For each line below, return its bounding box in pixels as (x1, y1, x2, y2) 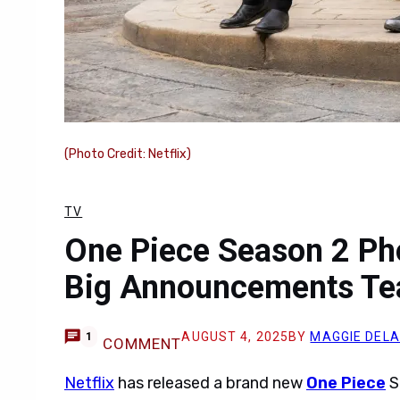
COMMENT (102, 335, 182, 353)
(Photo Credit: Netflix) (64, 146, 191, 162)
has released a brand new (114, 373, 306, 393)
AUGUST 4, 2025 (181, 329, 289, 344)
